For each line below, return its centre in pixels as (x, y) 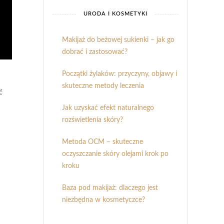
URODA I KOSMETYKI (115, 14)
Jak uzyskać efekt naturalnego (108, 108)
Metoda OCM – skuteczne (102, 142)
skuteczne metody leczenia (103, 86)
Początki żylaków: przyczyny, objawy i (119, 74)
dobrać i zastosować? (95, 52)
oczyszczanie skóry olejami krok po (115, 154)
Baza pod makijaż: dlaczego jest (110, 188)
